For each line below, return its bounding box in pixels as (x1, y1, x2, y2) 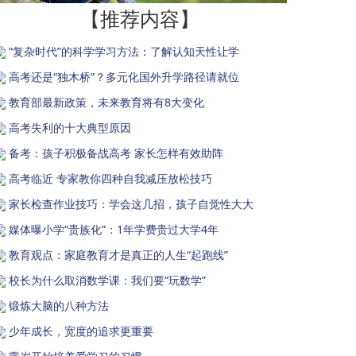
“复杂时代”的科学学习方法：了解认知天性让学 (9, 43, 239, 59)
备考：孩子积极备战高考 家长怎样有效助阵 (9, 145, 223, 161)
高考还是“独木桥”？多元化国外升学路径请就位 (9, 68, 239, 84)
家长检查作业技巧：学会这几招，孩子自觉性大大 (9, 195, 253, 211)
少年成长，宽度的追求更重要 (9, 323, 153, 339)
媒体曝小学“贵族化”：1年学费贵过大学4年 (9, 221, 219, 237)
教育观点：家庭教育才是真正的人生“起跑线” (9, 246, 228, 262)
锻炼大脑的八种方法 (9, 297, 109, 313)
